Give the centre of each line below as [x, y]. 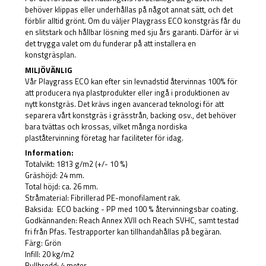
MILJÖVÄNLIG [49, 70]
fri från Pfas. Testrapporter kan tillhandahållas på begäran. [123, 232]
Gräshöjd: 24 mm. [55, 175]
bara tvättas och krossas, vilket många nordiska [106, 126]
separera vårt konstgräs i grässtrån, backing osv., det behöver [131, 115]
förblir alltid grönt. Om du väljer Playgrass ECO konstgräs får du [133, 21]
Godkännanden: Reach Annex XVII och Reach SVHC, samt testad [132, 220]
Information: [50, 153]
